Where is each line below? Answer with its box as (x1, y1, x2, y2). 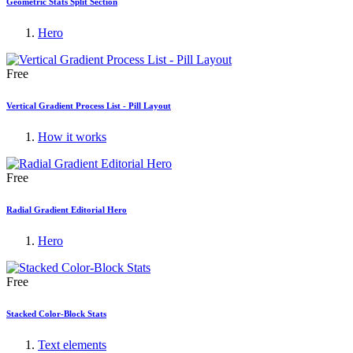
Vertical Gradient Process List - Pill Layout (6, 101, 171, 111)
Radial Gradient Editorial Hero (6, 205, 127, 215)
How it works (38, 130, 106, 144)
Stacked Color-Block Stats (6, 309, 106, 319)
